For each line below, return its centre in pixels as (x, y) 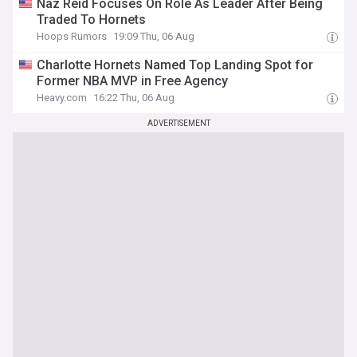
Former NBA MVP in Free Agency (133, 81)
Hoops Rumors (72, 36)
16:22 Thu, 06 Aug (134, 98)
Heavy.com (62, 98)
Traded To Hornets (92, 20)
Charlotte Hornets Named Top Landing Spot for (175, 65)
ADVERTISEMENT (178, 123)
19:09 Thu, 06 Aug (154, 36)
